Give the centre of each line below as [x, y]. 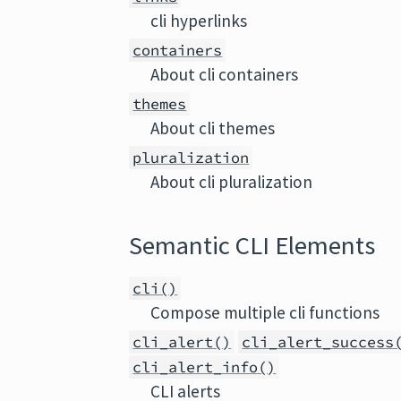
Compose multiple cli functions [265, 312]
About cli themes [213, 128]
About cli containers [225, 74]
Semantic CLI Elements [252, 245]
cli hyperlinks [199, 21]
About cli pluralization [232, 182]
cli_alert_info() [205, 367]
